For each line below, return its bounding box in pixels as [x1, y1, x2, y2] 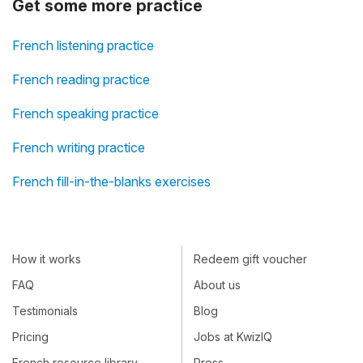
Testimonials [12, 303, 78, 318]
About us [194, 277, 241, 292]
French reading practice [12, 70, 150, 88]
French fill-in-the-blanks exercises [12, 173, 211, 190]
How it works [12, 251, 81, 266]
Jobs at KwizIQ [194, 330, 272, 344]
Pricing [12, 330, 49, 344]
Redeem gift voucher [194, 251, 307, 266]
